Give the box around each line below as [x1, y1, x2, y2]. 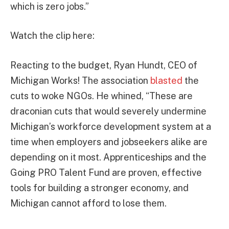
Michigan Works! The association [10, 75, 150, 86]
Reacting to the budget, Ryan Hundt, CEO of [10, 60, 197, 71]
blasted [150, 75, 182, 86]
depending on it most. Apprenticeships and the [10, 152, 207, 163]
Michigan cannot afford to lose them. [10, 198, 167, 209]
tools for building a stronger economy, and [10, 182, 189, 194]
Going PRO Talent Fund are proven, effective [10, 167, 202, 178]
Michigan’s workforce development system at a [10, 121, 211, 132]
